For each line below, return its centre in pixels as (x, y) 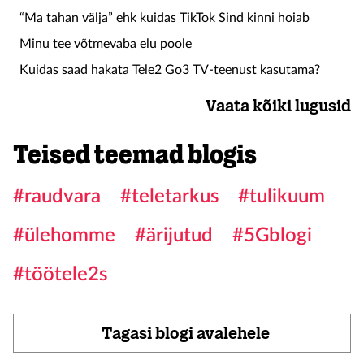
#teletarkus (169, 197)
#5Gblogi (272, 236)
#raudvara (57, 197)
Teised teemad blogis (135, 154)
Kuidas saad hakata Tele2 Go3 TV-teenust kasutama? (170, 70)
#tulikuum (282, 197)
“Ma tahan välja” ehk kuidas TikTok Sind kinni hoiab (165, 18)
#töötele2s (60, 275)
